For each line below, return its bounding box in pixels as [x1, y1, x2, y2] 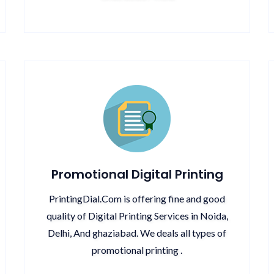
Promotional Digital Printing [51, 166, 223, 183]
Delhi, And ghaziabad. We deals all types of [48, 227, 226, 239]
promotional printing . [92, 244, 182, 256]
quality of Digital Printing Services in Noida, [46, 210, 228, 221]
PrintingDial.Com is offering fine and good [49, 193, 225, 204]
